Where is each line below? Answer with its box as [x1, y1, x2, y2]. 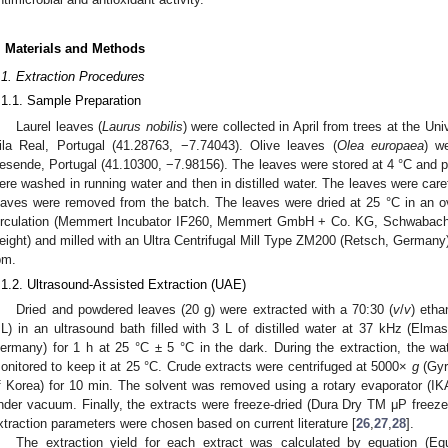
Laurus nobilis [102, 118, 183, 134]
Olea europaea [336, 137, 424, 153]
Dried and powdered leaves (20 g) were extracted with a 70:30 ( [16, 302, 394, 318]
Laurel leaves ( [16, 118, 103, 134]
